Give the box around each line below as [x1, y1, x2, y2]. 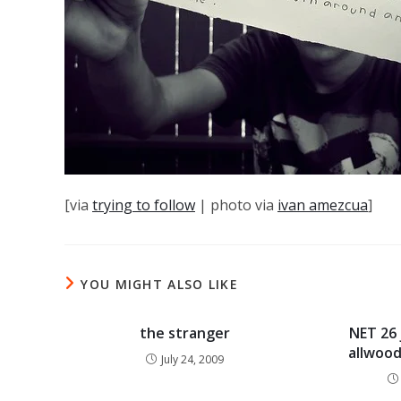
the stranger [140, 323, 231, 343]
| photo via [195, 195, 277, 215]
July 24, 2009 [161, 352, 225, 367]
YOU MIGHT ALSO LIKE [81, 276, 239, 293]
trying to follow [92, 195, 195, 215]
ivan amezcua [277, 195, 368, 215]
